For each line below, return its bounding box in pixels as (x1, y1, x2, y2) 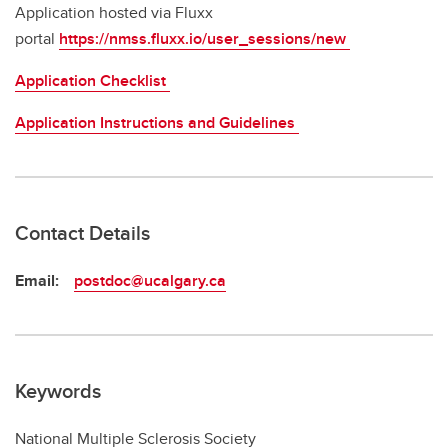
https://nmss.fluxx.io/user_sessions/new (59, 27, 350, 51)
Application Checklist (15, 69, 170, 93)
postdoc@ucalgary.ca (74, 269, 226, 293)
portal (15, 27, 59, 51)
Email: (15, 269, 59, 293)
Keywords (15, 376, 101, 406)
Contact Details (15, 218, 150, 248)
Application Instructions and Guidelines (15, 111, 299, 135)
